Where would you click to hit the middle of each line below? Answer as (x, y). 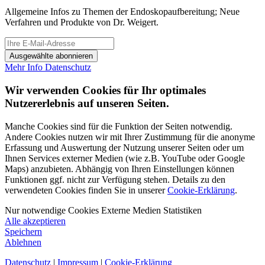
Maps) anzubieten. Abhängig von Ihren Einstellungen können (119, 169)
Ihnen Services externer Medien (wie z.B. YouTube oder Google (125, 158)
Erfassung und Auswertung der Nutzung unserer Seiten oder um (124, 147)
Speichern (23, 231)
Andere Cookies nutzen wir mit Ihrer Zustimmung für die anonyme (130, 137)
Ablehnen (23, 242)
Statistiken (181, 210)
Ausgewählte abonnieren (51, 56)
